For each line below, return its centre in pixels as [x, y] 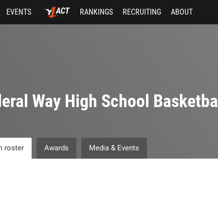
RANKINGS [96, 12]
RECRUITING [142, 12]
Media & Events [114, 148]
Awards [56, 148]
